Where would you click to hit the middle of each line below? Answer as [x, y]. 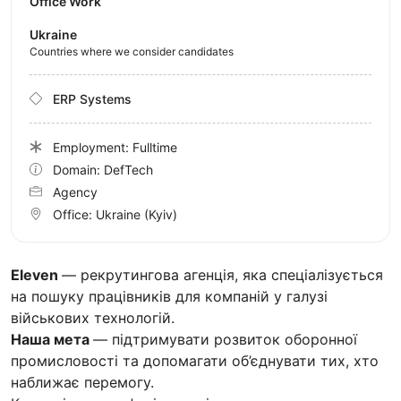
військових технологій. [93, 317]
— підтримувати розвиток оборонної [225, 339]
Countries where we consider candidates [132, 51]
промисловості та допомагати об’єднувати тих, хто [195, 360]
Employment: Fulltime [115, 147]
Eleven [36, 274]
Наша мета [52, 339]
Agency [75, 192]
